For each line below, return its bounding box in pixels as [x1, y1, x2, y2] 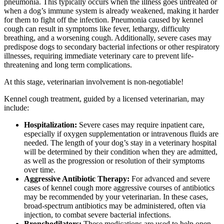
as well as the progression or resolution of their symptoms [24, 156, 204, 165]
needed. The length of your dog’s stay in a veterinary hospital [24, 138, 216, 147]
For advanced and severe [129, 174, 210, 183]
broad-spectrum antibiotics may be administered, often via [24, 201, 205, 210]
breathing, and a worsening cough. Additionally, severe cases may [4, 33, 211, 42]
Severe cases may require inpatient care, [77, 120, 204, 129]
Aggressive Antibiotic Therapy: [24, 174, 129, 183]
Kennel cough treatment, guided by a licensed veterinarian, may [4, 94, 204, 103]
